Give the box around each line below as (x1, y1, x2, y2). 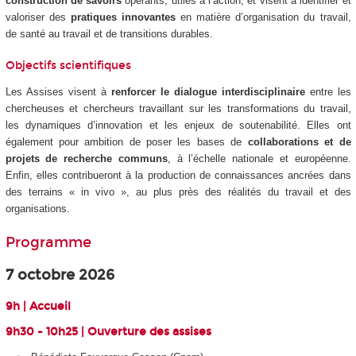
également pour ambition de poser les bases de (5, 135, 248, 148)
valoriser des (5, 10, 71, 23)
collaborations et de (247, 135, 351, 148)
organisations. (5, 202, 70, 215)
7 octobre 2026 (5, 266, 114, 284)
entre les (304, 85, 351, 98)
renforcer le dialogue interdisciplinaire (110, 85, 305, 98)
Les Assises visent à (5, 85, 111, 98)
